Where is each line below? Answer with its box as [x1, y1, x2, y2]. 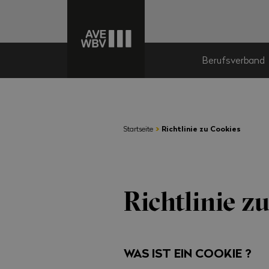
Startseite [124, 123, 154, 133]
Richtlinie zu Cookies [162, 123, 241, 134]
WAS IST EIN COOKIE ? [124, 244, 252, 262]
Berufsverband [202, 53, 265, 67]
